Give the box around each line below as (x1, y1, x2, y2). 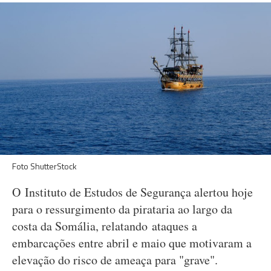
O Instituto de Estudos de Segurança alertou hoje (12, 184, 253, 200)
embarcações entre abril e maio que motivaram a (12, 235, 252, 251)
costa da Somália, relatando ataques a (12, 218, 197, 234)
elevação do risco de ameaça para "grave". (12, 252, 218, 268)
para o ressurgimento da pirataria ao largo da (12, 201, 232, 217)
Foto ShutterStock (12, 160, 77, 172)
